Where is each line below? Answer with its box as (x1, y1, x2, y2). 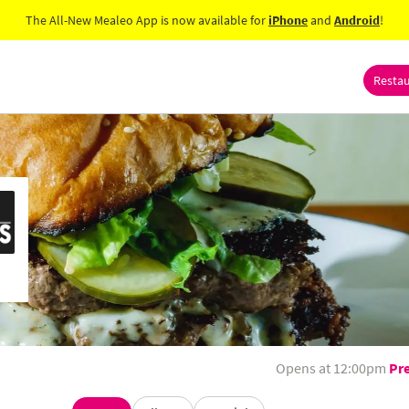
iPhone (268, 12, 308, 28)
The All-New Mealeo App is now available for (26, 12, 266, 28)
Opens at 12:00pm (275, 359, 386, 378)
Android (334, 12, 380, 28)
